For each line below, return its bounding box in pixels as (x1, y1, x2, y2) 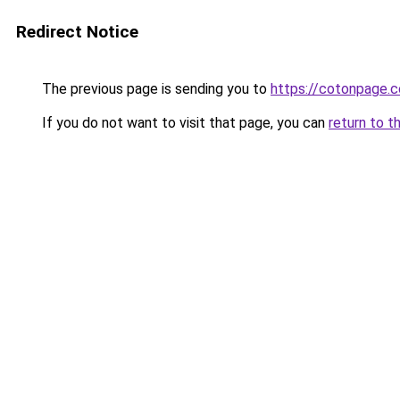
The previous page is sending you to (38, 80, 271, 97)
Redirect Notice (16, 21, 138, 42)
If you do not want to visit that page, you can (38, 114, 329, 131)
